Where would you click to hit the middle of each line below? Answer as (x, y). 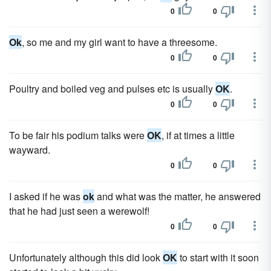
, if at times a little (198, 135)
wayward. (30, 150)
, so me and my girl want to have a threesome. (119, 42)
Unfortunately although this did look (86, 257)
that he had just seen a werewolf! (79, 211)
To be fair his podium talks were (78, 135)
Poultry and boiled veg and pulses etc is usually (112, 89)
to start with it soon (218, 257)
